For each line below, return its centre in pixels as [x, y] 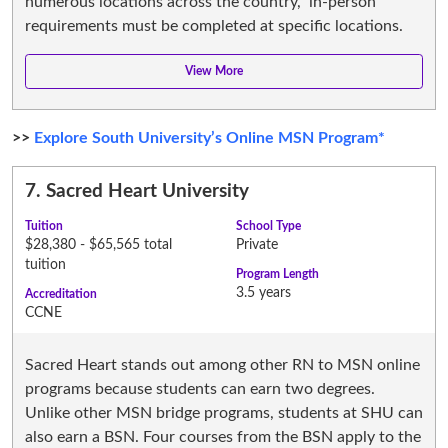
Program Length [277, 273]
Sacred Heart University [147, 191]
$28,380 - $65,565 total [98, 244]
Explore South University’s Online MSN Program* [209, 137]
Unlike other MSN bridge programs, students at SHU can [224, 412]
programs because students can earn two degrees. [200, 388]
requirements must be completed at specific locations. [214, 25]
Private [257, 244]
